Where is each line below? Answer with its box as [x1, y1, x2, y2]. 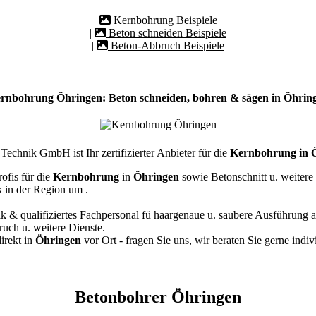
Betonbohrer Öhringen [75, 287, 241, 306]
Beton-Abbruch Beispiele [108, 39, 224, 51]
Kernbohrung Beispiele [110, 14, 217, 26]
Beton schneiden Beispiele [106, 27, 226, 39]
